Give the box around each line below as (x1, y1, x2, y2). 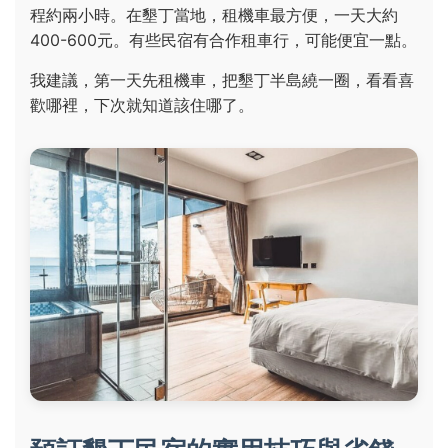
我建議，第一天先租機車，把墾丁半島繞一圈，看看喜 (30, 70, 414, 91)
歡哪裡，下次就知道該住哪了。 (30, 95, 254, 116)
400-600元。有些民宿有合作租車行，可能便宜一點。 (30, 30, 417, 51)
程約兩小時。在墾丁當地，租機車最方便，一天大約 (30, 5, 398, 26)
